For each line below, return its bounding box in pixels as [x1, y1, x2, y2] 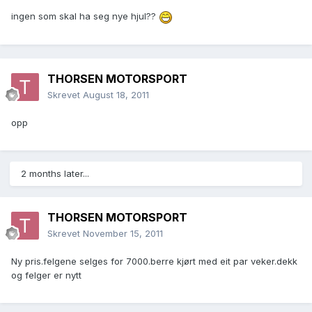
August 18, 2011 [83, 89, 149, 101]
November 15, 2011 [83, 228, 163, 240]
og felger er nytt [11, 270, 81, 281]
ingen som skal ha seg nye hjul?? [11, 10, 159, 22]
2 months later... [21, 168, 89, 180]
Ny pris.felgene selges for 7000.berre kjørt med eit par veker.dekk [11, 256, 297, 267]
